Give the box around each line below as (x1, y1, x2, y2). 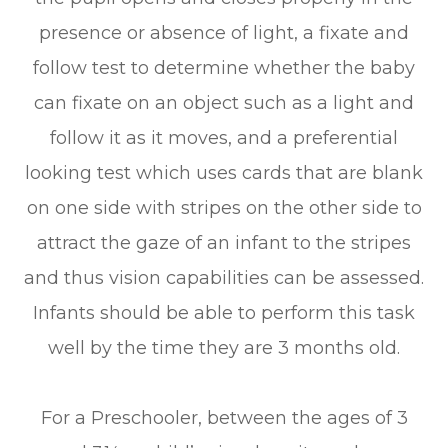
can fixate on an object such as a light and (34, 91, 414, 114)
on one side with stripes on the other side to (26, 196, 422, 219)
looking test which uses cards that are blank (25, 161, 423, 184)
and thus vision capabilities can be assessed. (24, 266, 424, 289)
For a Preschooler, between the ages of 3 (40, 406, 408, 429)
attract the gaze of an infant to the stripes (37, 231, 411, 254)
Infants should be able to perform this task (33, 301, 415, 324)
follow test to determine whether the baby (33, 56, 415, 79)
